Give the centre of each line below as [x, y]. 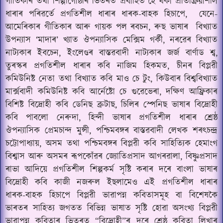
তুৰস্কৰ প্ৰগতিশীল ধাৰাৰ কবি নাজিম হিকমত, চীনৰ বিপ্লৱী [111, 66]
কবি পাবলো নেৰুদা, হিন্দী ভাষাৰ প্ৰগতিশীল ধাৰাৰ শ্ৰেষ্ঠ [111, 118]
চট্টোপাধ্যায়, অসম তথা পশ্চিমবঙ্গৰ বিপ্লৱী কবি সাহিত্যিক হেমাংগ [111, 144]
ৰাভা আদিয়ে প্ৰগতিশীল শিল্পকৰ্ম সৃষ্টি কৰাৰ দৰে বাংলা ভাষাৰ [111, 170]
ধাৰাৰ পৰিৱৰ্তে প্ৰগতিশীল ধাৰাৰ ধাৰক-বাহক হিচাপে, [96, 14]
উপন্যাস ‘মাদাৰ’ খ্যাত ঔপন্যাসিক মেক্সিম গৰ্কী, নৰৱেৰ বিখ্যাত [111, 40]
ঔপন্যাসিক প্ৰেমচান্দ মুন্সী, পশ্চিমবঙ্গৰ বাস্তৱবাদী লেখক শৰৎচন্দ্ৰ [111, 131]
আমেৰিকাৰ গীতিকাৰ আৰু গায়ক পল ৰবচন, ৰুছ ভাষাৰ [97, 27]
